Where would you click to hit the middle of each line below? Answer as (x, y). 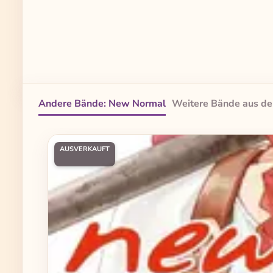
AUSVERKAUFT (85, 149)
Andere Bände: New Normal (102, 104)
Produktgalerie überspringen (110, 140)
